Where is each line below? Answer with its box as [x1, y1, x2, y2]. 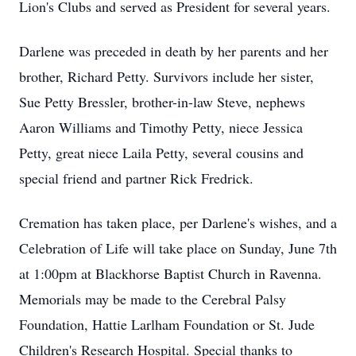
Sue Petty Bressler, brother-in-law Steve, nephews [19, 92, 305, 111]
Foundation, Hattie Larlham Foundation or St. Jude [19, 315, 315, 334]
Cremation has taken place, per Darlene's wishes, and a [19, 213, 337, 232]
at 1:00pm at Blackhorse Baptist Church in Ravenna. [19, 264, 322, 283]
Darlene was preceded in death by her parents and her [19, 41, 328, 60]
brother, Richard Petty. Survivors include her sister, [19, 67, 314, 86]
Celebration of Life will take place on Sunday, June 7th [19, 238, 337, 257]
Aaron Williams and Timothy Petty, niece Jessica [19, 118, 303, 137]
